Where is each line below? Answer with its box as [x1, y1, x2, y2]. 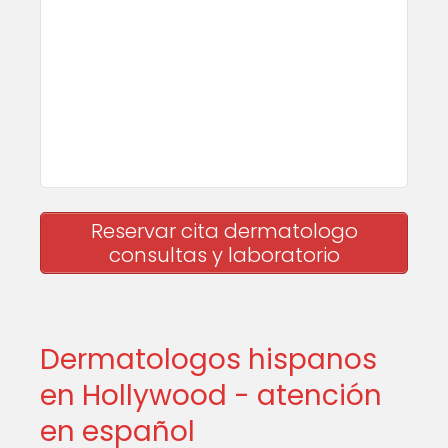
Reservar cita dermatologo [90, 217, 358, 245]
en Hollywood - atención [40, 376, 382, 415]
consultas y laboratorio [108, 241, 340, 269]
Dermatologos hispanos [40, 340, 377, 379]
